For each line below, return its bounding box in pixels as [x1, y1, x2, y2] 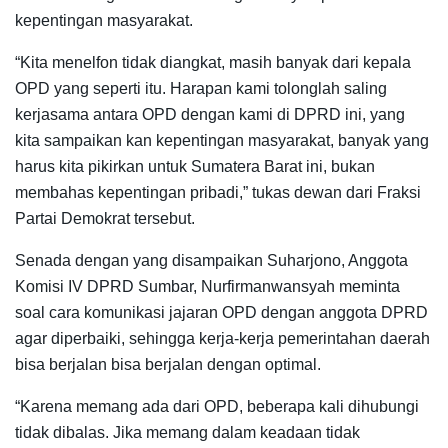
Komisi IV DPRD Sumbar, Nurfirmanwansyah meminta [15, 278, 400, 296]
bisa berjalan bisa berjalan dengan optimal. [15, 356, 321, 374]
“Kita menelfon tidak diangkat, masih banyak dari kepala [15, 54, 411, 72]
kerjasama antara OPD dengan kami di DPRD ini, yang [15, 106, 405, 124]
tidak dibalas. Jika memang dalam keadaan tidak [15, 424, 360, 442]
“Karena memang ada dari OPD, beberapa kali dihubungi [15, 398, 419, 416]
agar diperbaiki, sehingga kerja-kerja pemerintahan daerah [15, 330, 430, 348]
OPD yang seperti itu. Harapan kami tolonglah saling [15, 80, 387, 98]
